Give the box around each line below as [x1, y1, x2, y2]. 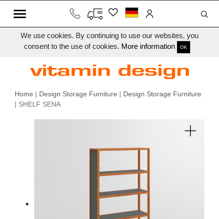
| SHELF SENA [15, 100, 61, 109]
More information [121, 42, 175, 51]
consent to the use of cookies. [24, 42, 121, 51]
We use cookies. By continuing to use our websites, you [21, 31, 198, 40]
